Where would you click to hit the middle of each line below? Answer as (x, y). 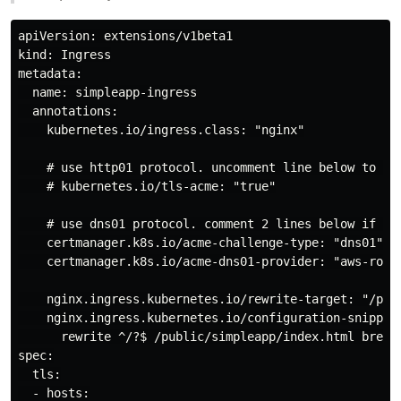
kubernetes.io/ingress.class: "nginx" (161, 129)
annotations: (68, 111)
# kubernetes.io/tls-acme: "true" (147, 186)
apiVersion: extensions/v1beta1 (125, 35)
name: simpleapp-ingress (107, 92)
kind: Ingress (64, 54)
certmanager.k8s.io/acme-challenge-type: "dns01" (200, 242)
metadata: (50, 73)
